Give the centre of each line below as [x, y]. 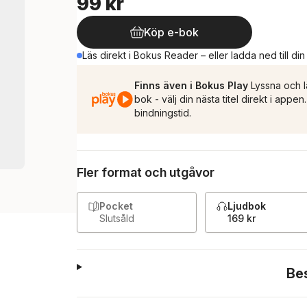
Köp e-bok [171, 32]
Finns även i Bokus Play [191, 85]
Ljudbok [247, 206]
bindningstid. [163, 113]
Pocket [116, 206]
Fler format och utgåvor [146, 172]
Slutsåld [117, 218]
